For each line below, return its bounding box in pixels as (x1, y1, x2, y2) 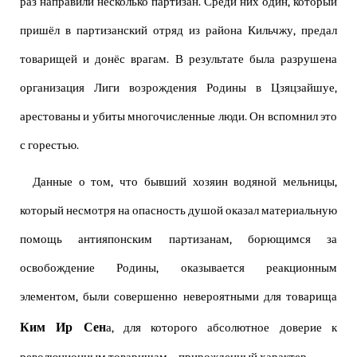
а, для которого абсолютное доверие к (105, 321, 338, 335)
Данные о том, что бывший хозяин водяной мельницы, (33, 175, 337, 190)
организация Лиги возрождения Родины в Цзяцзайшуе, (20, 81, 337, 96)
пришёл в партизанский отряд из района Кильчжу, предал (20, 24, 337, 38)
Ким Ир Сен (20, 320, 106, 335)
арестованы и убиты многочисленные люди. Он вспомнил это (20, 110, 337, 124)
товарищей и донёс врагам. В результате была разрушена (20, 53, 337, 67)
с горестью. (20, 139, 79, 153)
